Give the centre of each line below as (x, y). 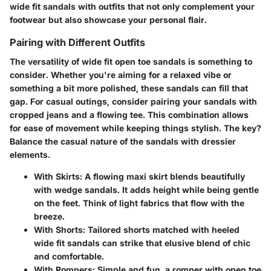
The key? (243, 128)
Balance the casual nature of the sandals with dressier (123, 142)
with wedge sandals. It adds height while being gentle (146, 190)
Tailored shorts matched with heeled (162, 230)
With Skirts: (58, 177)
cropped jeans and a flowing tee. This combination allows (129, 115)
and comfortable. (69, 256)
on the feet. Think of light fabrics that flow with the (139, 203)
